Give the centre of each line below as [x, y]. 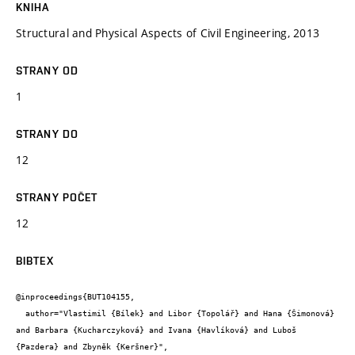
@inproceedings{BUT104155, [75, 297]
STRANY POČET [57, 197]
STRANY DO [48, 134]
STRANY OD [48, 70]
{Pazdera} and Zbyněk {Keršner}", [92, 347]
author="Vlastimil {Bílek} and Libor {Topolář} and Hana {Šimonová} [21, 314]
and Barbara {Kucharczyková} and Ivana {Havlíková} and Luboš [156, 330]
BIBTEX [35, 260]
